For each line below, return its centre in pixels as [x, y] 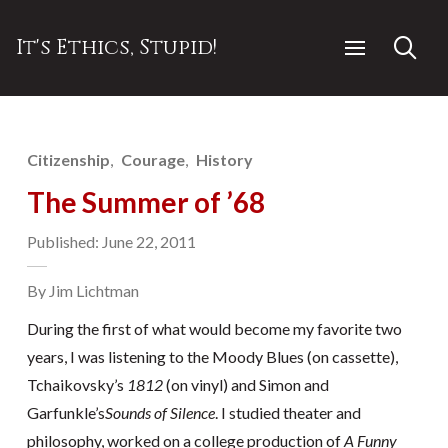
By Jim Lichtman [82, 290]
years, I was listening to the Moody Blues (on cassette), [212, 356]
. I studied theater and [287, 412]
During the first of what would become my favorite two [214, 328]
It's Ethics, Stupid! [116, 47]
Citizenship [68, 159]
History [225, 159]
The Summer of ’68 [145, 202]
